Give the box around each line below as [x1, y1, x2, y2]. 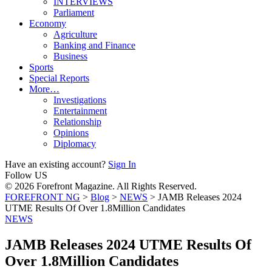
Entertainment [53, 106, 107, 116]
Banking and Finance [53, 40, 135, 50]
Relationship [53, 117, 101, 127]
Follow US [5, 170, 47, 180]
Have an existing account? [5, 159, 106, 169]
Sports [29, 62, 53, 72]
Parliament [53, 7, 94, 18]
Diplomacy [53, 138, 96, 149]
